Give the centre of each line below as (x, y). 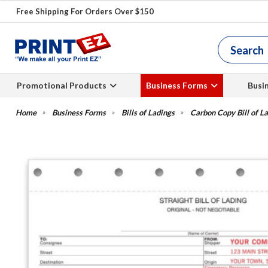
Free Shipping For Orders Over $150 (85, 11)
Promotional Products (61, 85)
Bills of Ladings (148, 112)
